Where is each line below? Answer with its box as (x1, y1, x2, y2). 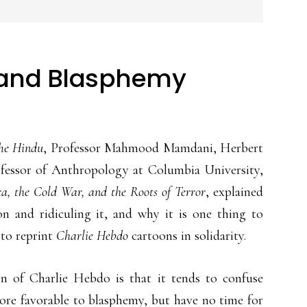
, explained (206, 184, 263, 200)
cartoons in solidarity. (128, 228, 246, 244)
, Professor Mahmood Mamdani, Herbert (43, 140, 264, 156)
